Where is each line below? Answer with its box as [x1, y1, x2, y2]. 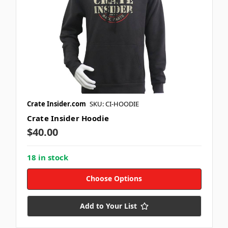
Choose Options [86, 173, 142, 183]
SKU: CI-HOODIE [89, 99, 139, 108]
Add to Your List [79, 201, 137, 211]
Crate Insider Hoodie [26, 112, 109, 123]
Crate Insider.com [26, 99, 86, 108]
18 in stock [26, 152, 68, 162]
